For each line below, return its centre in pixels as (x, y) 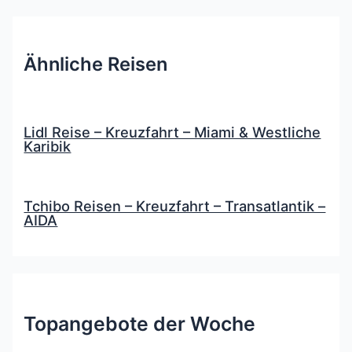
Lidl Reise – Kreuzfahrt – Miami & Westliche (172, 132)
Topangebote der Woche (140, 324)
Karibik (48, 147)
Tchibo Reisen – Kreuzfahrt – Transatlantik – (175, 206)
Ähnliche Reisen (96, 64)
